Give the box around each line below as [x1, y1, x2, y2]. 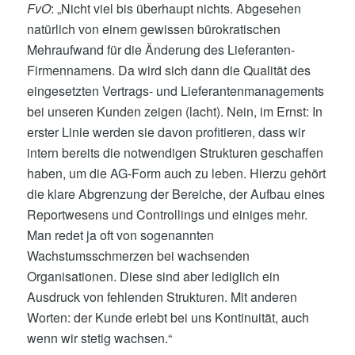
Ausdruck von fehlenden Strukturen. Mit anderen [26, 288, 297, 307]
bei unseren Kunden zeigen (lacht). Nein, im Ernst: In [26, 102, 323, 121]
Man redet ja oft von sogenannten [26, 226, 214, 245]
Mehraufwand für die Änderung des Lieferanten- [26, 40, 295, 59]
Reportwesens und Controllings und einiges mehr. [26, 205, 307, 224]
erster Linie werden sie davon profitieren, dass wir [26, 123, 305, 142]
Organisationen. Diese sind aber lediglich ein [26, 267, 280, 286]
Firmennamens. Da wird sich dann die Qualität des [26, 61, 311, 80]
